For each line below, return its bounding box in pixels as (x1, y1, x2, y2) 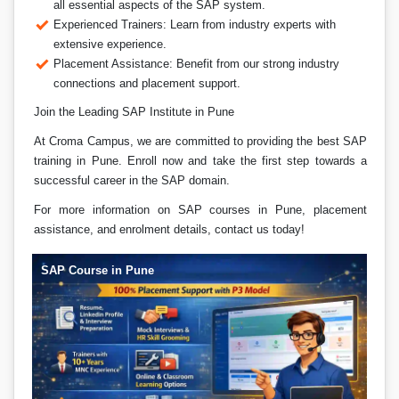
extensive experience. (53, 37, 167, 51)
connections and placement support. (53, 77, 241, 90)
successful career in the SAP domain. (34, 174, 231, 187)
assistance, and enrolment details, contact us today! (34, 223, 305, 236)
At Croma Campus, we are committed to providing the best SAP (34, 134, 367, 148)
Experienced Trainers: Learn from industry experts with (53, 18, 337, 31)
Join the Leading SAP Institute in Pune (34, 105, 235, 118)
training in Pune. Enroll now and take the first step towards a (34, 154, 367, 167)
